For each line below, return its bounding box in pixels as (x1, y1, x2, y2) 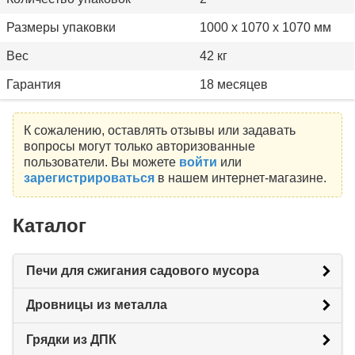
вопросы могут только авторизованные (23, 139, 255, 154)
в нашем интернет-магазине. (154, 171, 326, 185)
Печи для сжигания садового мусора (26, 264, 259, 278)
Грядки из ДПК (26, 332, 116, 346)
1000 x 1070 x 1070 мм (200, 20, 331, 34)
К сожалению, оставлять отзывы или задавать (23, 124, 296, 138)
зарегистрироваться (23, 171, 155, 185)
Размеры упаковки (6, 20, 116, 34)
